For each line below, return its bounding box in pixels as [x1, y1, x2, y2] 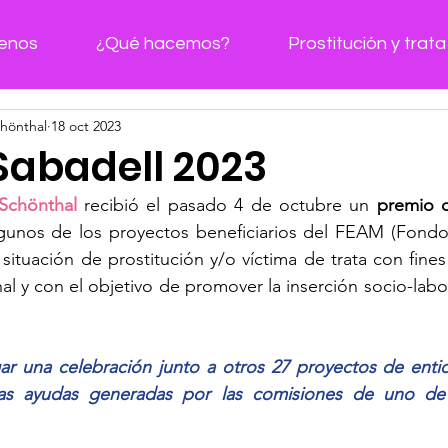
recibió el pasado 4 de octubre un [84, 194, 377, 216]
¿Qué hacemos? [96, 34, 230, 53]
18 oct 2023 [51, 116, 121, 135]
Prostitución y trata [288, 34, 446, 53]
